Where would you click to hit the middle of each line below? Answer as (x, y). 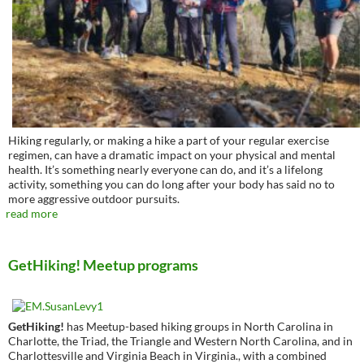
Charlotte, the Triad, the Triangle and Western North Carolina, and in (180, 341)
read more (32, 213)
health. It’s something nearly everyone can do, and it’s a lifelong (165, 169)
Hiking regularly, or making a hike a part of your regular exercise (169, 140)
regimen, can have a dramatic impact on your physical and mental (172, 155)
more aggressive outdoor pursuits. (94, 199)
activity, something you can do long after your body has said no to (171, 184)
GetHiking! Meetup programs (103, 265)
